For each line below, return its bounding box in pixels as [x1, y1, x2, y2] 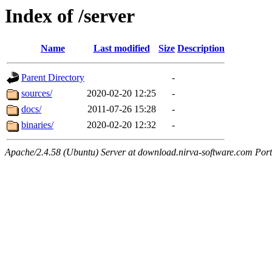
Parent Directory [21, 72, 84, 83]
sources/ [21, 88, 52, 99]
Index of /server [5, 5, 135, 27]
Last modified [93, 43, 150, 54]
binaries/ [21, 120, 53, 131]
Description [177, 43, 225, 54]
